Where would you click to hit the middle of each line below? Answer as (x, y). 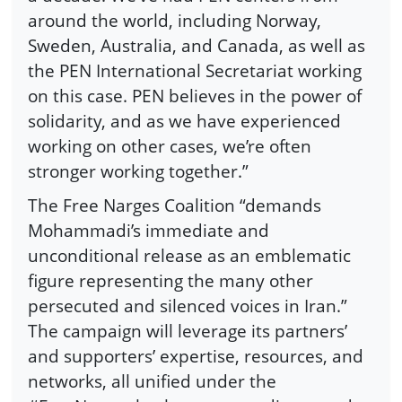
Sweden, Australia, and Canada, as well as (197, 45)
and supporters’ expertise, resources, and (196, 355)
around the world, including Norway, (175, 20)
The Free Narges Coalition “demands (175, 205)
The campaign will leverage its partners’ (188, 330)
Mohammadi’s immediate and (149, 230)
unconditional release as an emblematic (189, 255)
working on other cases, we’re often (170, 145)
